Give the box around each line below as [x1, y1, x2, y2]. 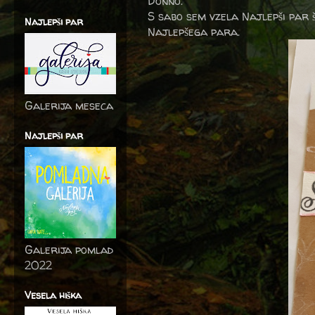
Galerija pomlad [25, 242, 113, 257]
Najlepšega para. [148, 24, 240, 39]
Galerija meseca [25, 98, 113, 113]
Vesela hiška [25, 288, 82, 302]
